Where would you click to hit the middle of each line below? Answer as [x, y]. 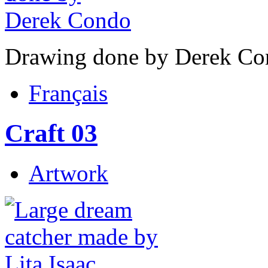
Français [68, 93]
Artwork [68, 173]
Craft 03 [51, 133]
